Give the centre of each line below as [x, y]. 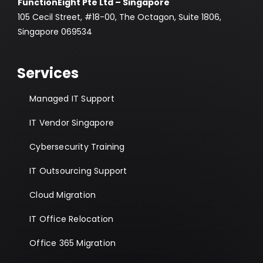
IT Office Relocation [72, 219]
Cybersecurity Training [77, 146]
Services [48, 73]
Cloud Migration [63, 195]
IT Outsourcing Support [78, 171]
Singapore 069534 [55, 31]
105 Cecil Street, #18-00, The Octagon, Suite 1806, [119, 17]
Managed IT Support [72, 98]
